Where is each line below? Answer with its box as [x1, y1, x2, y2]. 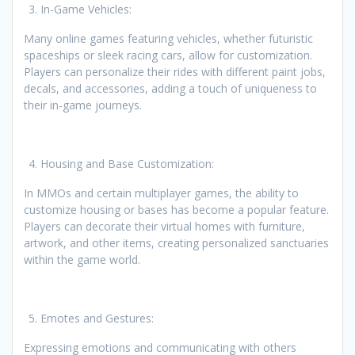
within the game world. [24, 252, 140, 268]
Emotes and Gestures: [40, 311, 154, 326]
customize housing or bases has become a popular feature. [24, 202, 329, 218]
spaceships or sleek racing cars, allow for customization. [24, 48, 312, 63]
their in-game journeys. [24, 97, 142, 113]
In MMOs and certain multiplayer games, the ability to [24, 185, 299, 201]
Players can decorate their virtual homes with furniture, [24, 219, 305, 235]
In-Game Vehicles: [40, 2, 132, 17]
